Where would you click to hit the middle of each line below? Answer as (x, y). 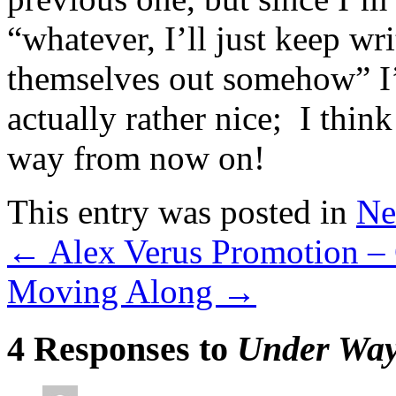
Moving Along (114, 291)
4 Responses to (122, 348)
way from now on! (136, 157)
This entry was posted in (182, 211)
